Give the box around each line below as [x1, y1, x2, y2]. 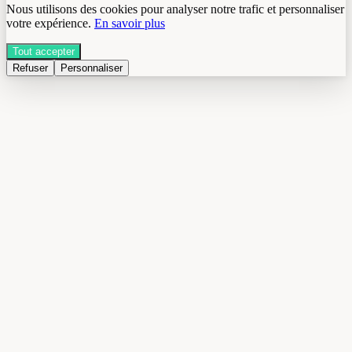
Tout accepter [13, 46, 75, 58]
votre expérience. [6, 16, 91, 31]
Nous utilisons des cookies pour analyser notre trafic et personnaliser [6, 2, 344, 16]
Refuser [13, 62, 48, 75]
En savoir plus [94, 16, 165, 31]
